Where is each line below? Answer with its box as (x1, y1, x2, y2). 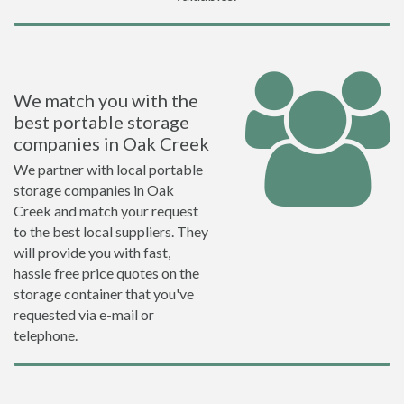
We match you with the (14, 89, 198, 111)
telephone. (14, 326, 78, 344)
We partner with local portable (14, 161, 203, 178)
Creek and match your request (14, 202, 198, 219)
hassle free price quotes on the (14, 264, 199, 281)
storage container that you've (14, 285, 194, 302)
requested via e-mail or (14, 306, 154, 323)
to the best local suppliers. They (14, 223, 208, 240)
